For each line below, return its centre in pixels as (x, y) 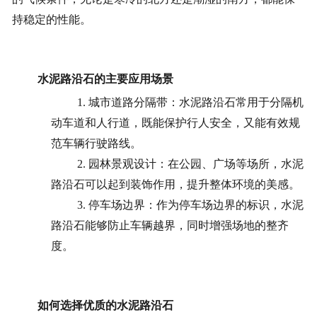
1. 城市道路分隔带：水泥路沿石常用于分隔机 (191, 103)
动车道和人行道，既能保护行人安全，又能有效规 (176, 123)
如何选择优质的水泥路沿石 (105, 306)
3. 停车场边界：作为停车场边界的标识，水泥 (191, 205)
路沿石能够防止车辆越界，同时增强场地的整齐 (170, 226)
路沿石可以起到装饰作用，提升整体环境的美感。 (176, 185)
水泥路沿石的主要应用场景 (105, 79)
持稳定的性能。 (51, 20)
